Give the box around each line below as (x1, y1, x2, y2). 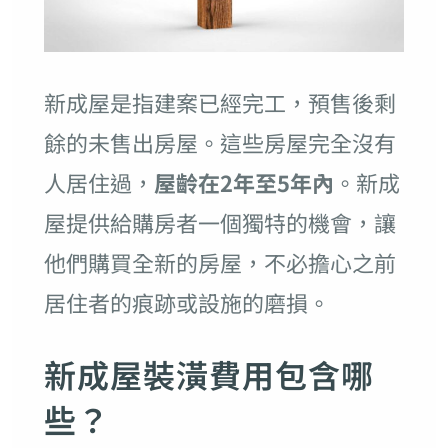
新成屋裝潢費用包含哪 (43, 350, 374, 397)
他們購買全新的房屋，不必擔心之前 (43, 245, 396, 278)
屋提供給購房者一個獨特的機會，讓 (43, 205, 396, 238)
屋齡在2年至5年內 (153, 165, 334, 198)
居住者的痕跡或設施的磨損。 (43, 285, 330, 318)
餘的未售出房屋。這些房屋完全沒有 (43, 125, 396, 158)
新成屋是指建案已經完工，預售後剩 (43, 85, 396, 118)
